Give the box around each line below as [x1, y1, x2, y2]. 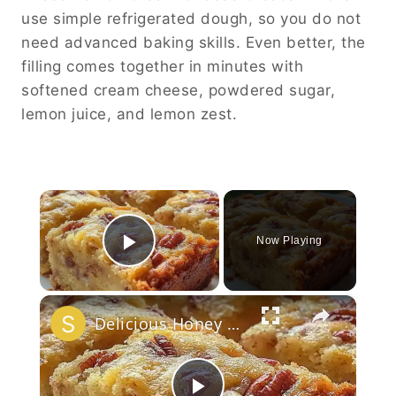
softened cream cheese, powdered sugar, [21, 81, 335, 100]
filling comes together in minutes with [21, 57, 303, 76]
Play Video [129, 252, 280, 282]
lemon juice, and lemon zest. [21, 105, 237, 124]
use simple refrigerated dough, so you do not [21, 10, 361, 28]
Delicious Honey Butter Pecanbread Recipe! [226, 313, 240, 335]
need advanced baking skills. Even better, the [21, 34, 366, 52]
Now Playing [256, 234, 323, 247]
